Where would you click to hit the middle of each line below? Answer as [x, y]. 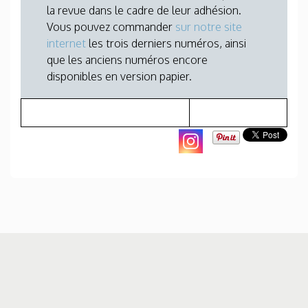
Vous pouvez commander [111, 27]
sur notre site [209, 27]
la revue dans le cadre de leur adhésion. [144, 10]
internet [68, 43]
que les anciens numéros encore [127, 60]
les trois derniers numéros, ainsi [167, 43]
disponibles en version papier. [119, 76]
